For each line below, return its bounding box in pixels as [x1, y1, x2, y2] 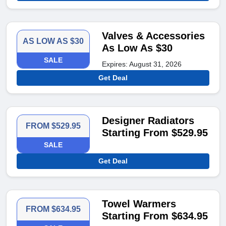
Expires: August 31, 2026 [102, 60, 182, 69]
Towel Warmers [102, 198, 177, 210]
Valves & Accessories [102, 30, 205, 42]
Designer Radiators [102, 115, 195, 127]
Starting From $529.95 [102, 127, 208, 139]
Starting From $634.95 [102, 210, 208, 222]
